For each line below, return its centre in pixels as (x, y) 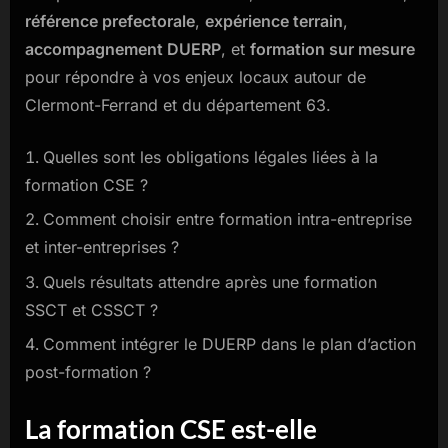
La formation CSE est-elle (171, 429)
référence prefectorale (110, 21)
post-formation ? (88, 372)
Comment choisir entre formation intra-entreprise (227, 219)
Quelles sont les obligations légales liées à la (210, 157)
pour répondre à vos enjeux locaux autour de (195, 77)
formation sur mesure (332, 49)
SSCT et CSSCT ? (91, 309)
